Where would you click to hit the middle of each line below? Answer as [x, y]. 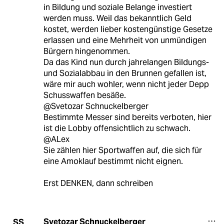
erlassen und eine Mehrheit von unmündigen [125, 40]
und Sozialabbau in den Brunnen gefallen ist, [125, 73]
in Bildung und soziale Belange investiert [117, 7]
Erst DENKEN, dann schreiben [98, 183]
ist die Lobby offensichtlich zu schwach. [117, 128]
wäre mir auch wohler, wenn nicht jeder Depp [126, 84]
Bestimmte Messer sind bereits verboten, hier [127, 117]
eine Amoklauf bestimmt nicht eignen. [113, 161]
